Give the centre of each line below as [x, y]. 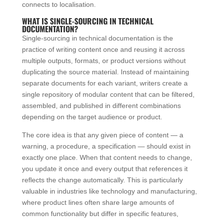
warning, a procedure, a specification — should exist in [106, 146]
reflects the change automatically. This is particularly [102, 180]
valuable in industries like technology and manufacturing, [109, 191]
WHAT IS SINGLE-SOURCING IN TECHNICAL [88, 21]
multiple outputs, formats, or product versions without [104, 60]
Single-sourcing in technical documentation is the [97, 38]
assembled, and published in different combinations [101, 105]
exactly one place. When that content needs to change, [107, 157]
